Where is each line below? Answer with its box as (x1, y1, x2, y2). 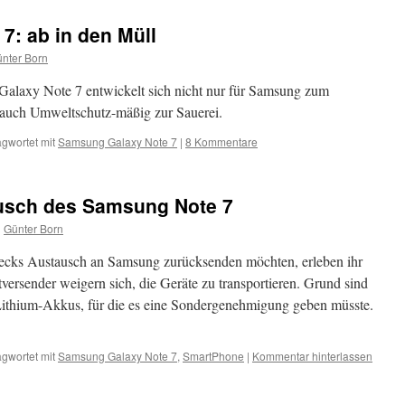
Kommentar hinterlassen (252, 348, 372, 363)
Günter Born (4, 221, 63, 236)
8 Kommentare (185, 134, 258, 149)
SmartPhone (183, 348, 244, 363)
